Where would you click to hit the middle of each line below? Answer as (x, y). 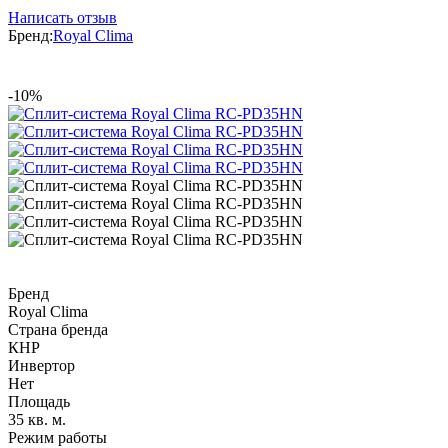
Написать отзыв (62, 17)
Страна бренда (58, 329)
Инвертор (41, 365)
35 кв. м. (37, 419)
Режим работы (57, 437)
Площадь (39, 401)
